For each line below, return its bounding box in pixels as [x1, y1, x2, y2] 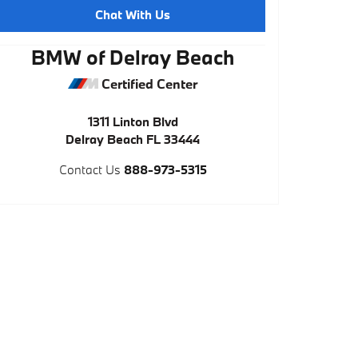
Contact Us [58, 161, 121, 177]
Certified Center [98, 75, 197, 92]
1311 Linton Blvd [87, 113, 178, 129]
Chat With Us [95, 6, 170, 22]
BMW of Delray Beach [31, 44, 234, 70]
